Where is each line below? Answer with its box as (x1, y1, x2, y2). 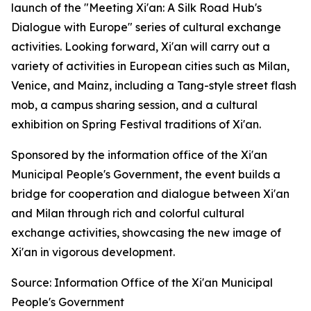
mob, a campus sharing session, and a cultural (11, 97, 258, 112)
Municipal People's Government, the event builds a (11, 167, 280, 181)
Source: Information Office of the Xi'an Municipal (11, 275, 273, 289)
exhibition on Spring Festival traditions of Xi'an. (11, 117, 261, 131)
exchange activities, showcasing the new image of (11, 225, 281, 239)
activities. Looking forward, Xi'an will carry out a (11, 39, 270, 53)
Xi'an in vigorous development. (11, 244, 175, 259)
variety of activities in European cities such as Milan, (11, 58, 289, 73)
